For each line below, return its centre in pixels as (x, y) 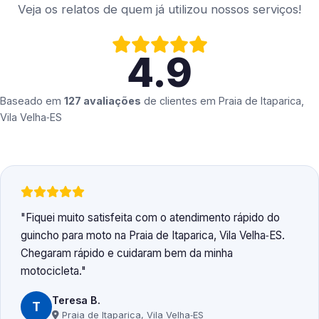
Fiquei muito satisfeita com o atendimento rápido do (153, 218)
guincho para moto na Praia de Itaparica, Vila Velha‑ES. (153, 236)
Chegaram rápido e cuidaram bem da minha (127, 253)
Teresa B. (76, 300)
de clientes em (180, 101)
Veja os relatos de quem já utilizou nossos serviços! (159, 10)
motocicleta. (51, 271)
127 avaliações (103, 101)
